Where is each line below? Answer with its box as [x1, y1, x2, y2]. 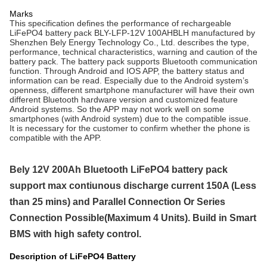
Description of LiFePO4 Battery [10, 252, 136, 261]
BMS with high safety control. [10, 229, 141, 239]
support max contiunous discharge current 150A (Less [10, 181, 256, 191]
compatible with [10, 133, 68, 142]
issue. [226, 114, 251, 123]
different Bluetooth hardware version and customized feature [10, 95, 238, 104]
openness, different [10, 85, 85, 95]
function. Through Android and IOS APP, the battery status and [10, 66, 244, 76]
